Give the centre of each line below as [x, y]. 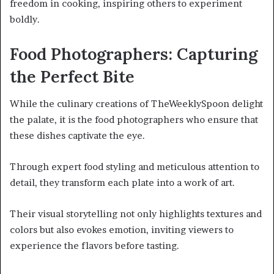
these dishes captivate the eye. [77, 136]
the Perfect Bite [72, 76]
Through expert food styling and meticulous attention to [135, 167]
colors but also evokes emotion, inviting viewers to [122, 230]
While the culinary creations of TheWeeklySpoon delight [136, 104]
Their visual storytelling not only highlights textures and [136, 214]
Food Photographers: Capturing [134, 54]
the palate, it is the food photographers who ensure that [134, 120]
